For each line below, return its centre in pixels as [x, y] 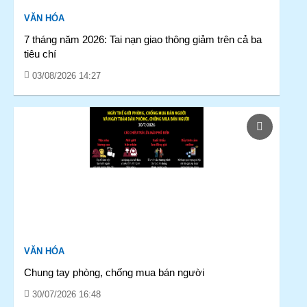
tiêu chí [40, 54]
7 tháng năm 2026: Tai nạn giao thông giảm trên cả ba [143, 39]
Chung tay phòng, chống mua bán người [114, 272]
